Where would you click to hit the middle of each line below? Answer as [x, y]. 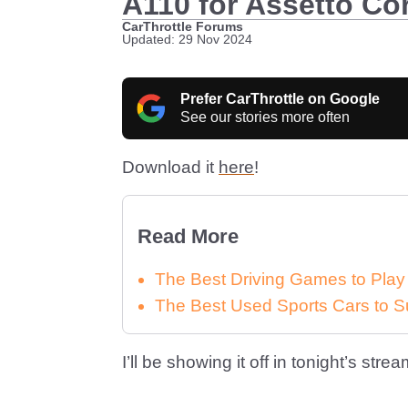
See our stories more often [265, 117]
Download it [170, 167]
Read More [188, 236]
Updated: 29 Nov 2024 [187, 39]
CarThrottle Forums [183, 26]
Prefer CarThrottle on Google [280, 99]
